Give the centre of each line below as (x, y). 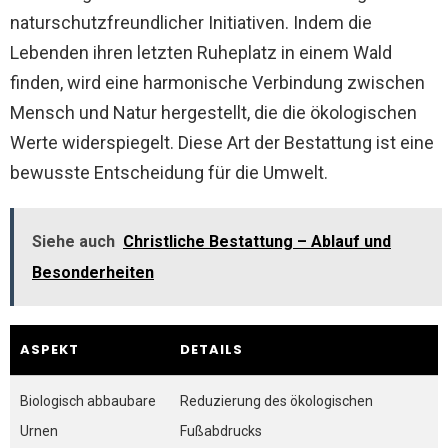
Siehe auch (73, 241)
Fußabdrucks (221, 431)
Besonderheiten (93, 272)
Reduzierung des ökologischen (276, 401)
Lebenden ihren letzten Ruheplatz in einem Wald (201, 52)
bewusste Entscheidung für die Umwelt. (169, 172)
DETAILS (211, 349)
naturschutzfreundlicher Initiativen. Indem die (191, 22)
